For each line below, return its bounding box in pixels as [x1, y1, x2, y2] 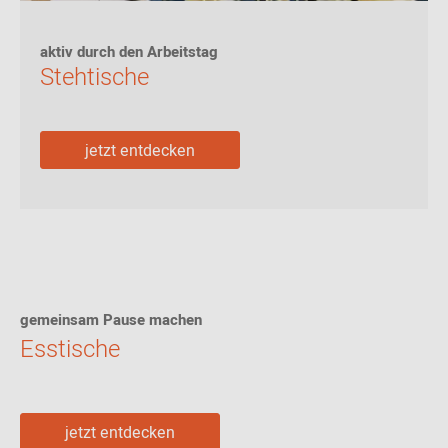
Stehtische [40, 60, 149, 95]
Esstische [20, 332, 120, 367]
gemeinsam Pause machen [20, 309, 202, 331]
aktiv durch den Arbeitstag [40, 41, 218, 63]
